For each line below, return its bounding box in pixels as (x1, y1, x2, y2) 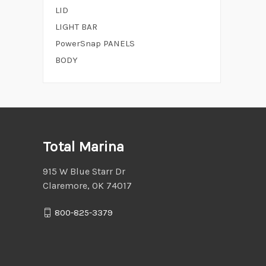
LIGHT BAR (55, 21, 97, 32)
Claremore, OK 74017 (43, 179, 132, 191)
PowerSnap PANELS (55, 37, 135, 49)
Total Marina (43, 138, 124, 155)
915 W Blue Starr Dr (43, 165, 125, 177)
